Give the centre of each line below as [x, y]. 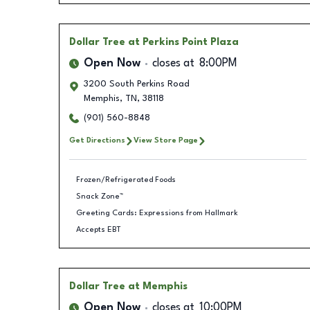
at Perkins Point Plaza [183, 42]
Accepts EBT [99, 229]
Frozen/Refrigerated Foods [126, 180]
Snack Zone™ [100, 196]
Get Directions [97, 140]
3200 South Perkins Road [136, 84]
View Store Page [165, 140]
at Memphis [157, 286]
